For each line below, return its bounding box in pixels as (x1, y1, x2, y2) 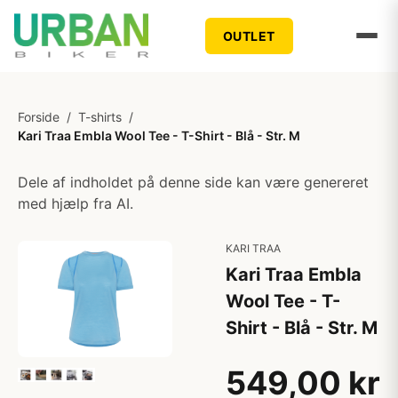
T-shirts (78, 109, 122, 124)
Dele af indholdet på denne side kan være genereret (18, 173, 369, 191)
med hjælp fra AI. (18, 195, 133, 212)
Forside (18, 109, 60, 124)
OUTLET (222, 28, 275, 44)
